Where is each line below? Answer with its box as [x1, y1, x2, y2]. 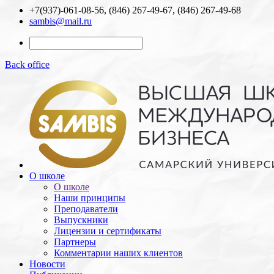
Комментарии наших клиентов [54, 248, 183, 258]
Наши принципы [54, 193, 125, 203]
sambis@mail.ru [29, 16, 92, 26]
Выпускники [54, 215, 108, 225]
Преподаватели [54, 204, 118, 214]
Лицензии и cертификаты [54, 226, 161, 236]
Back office [5, 59, 50, 70]
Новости [29, 259, 65, 269]
